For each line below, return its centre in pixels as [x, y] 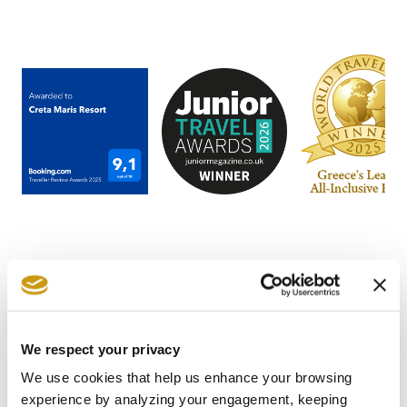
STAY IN [93, 356]
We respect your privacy [100, 349]
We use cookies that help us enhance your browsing [187, 377]
